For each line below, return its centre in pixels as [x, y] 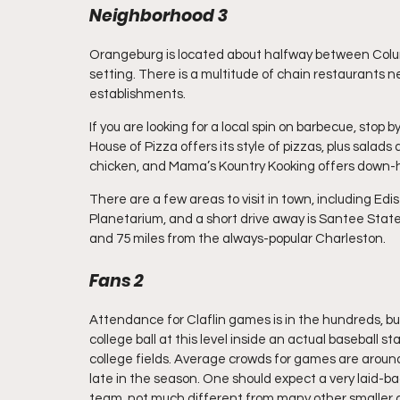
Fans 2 [117, 281]
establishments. [137, 94]
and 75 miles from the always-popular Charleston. [237, 239]
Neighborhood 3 [158, 16]
